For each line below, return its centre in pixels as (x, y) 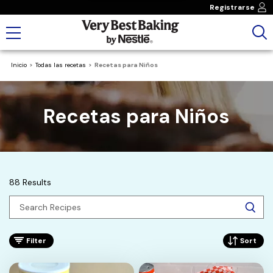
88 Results (30, 182)
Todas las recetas (61, 65)
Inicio (19, 65)
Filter (36, 240)
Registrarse (232, 7)
